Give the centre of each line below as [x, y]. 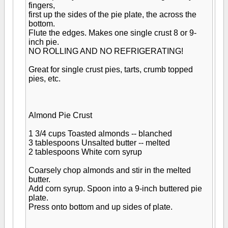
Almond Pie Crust [60, 115]
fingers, [42, 5]
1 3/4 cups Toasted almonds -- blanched [100, 134]
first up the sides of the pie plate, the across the [112, 15]
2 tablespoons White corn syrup [85, 152]
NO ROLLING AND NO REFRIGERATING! [106, 51]
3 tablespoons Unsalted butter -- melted [99, 143]
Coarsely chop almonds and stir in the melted [110, 170]
